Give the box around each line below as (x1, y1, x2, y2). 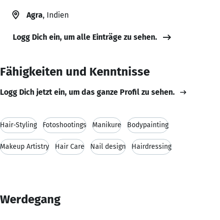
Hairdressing (132, 142, 171, 151)
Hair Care (55, 142, 84, 151)
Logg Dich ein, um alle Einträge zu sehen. (13, 32, 157, 42)
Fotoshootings (43, 120, 86, 129)
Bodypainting (127, 120, 168, 129)
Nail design (90, 142, 126, 151)
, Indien (43, 10, 69, 20)
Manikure (92, 120, 121, 129)
